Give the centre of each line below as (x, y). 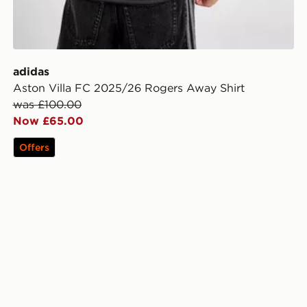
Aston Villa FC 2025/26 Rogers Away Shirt (128, 87)
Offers (34, 147)
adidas (31, 71)
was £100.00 (47, 104)
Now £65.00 (48, 120)
